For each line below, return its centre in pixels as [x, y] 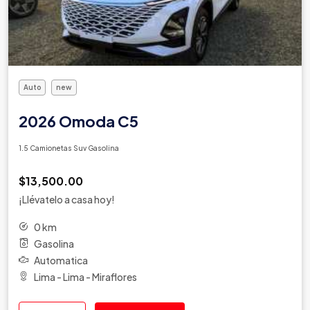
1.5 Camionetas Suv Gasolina [69, 148]
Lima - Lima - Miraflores [85, 276]
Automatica [61, 260]
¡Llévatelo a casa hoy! [67, 199]
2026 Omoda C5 [79, 121]
